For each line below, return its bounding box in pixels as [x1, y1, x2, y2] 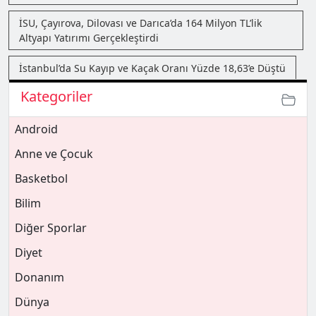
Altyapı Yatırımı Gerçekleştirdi [19, 31, 159, 44]
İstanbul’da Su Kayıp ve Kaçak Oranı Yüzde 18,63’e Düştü [19, 61, 286, 75]
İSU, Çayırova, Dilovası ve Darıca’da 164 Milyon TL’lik [19, 16, 262, 30]
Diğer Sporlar [15, 220, 87, 236]
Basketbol [15, 171, 68, 186]
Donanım [15, 269, 64, 285]
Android [15, 121, 58, 137]
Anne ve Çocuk [15, 146, 93, 162]
